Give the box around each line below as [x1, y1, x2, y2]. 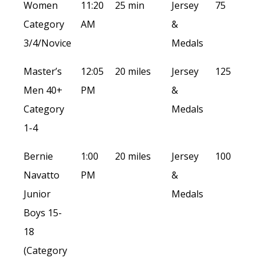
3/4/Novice [24, 37, 71, 49]
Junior [24, 187, 51, 200]
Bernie [24, 150, 53, 163]
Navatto [24, 169, 60, 181]
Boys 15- [24, 206, 62, 219]
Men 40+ [24, 84, 62, 97]
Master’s [24, 65, 62, 78]
